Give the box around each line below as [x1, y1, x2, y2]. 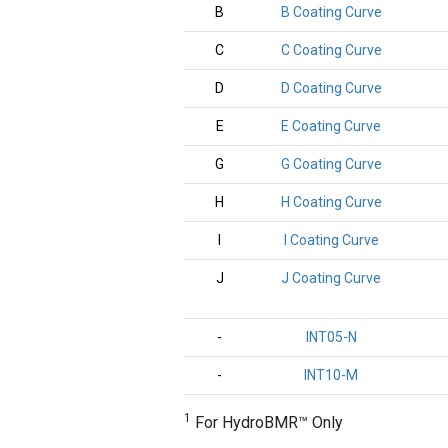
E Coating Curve [281, 118, 381, 134]
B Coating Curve [280, 4, 382, 20]
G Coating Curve [280, 156, 382, 172]
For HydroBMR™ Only [191, 413, 343, 432]
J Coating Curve [281, 270, 381, 286]
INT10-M [304, 367, 358, 383]
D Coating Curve [280, 80, 382, 96]
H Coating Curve [280, 194, 382, 210]
